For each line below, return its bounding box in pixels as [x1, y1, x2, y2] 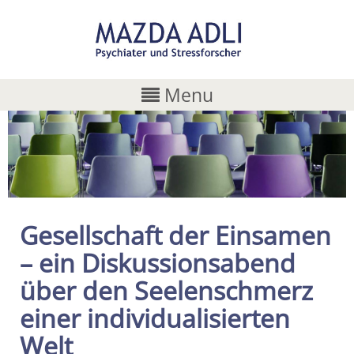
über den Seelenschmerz [20, 273, 313, 307]
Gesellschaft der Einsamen [20, 217, 331, 252]
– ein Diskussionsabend [20, 245, 296, 280]
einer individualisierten [20, 300, 290, 335]
